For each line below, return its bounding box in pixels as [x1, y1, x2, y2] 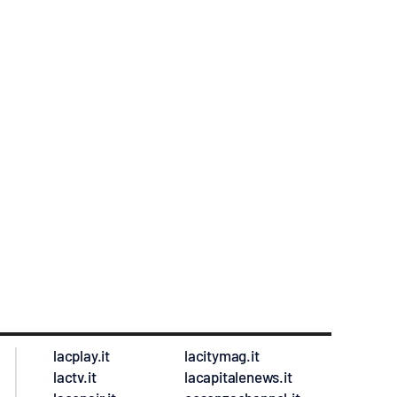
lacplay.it [53, 346, 110, 364]
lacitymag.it [184, 346, 260, 364]
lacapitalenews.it [184, 367, 292, 385]
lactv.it [53, 367, 97, 385]
